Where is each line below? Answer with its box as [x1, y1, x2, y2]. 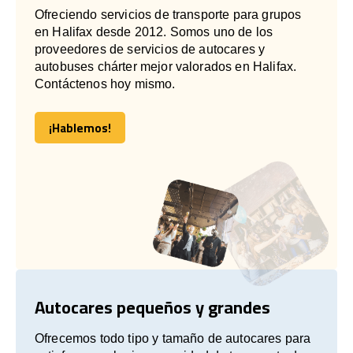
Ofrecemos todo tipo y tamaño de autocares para [35, 331, 311, 345]
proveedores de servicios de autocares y [35, 42, 266, 56]
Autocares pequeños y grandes [35, 290, 270, 324]
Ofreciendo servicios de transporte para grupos [35, 7, 302, 21]
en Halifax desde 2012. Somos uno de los [35, 24, 273, 39]
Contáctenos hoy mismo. [35, 76, 176, 91]
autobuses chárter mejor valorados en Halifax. [35, 59, 297, 73]
